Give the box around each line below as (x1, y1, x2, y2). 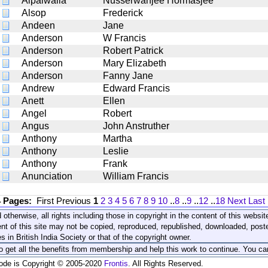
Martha (103, 133, 132, 144)
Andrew (22, 83, 54, 93)
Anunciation (22, 170, 72, 181)
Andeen (22, 20, 55, 31)
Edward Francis (103, 83, 170, 93)
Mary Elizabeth (103, 57, 166, 68)
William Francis (103, 170, 169, 181)
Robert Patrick (103, 45, 163, 56)
